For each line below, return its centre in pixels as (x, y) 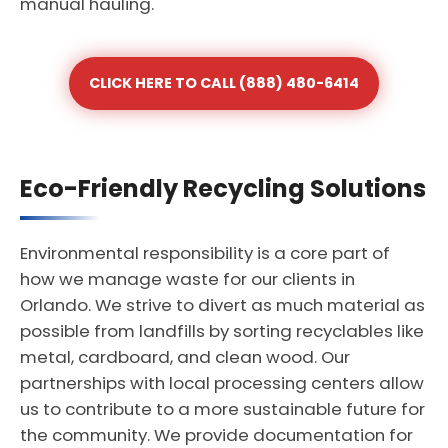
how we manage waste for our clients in (187, 279)
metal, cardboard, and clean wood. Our (185, 357)
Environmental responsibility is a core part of (205, 253)
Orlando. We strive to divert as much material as (222, 305)
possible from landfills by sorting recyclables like (222, 331)
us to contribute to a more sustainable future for (222, 409)
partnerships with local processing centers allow (222, 383)
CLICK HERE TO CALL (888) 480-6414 (224, 83)
